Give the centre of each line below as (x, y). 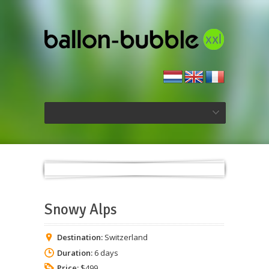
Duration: (75, 252)
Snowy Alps (81, 210)
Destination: (80, 237)
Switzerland (126, 237)
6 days (105, 252)
